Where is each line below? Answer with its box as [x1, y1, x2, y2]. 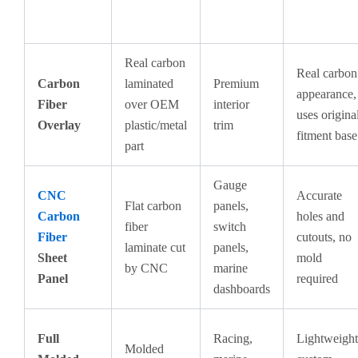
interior [213, 97, 249, 111]
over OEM [125, 97, 179, 111]
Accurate [296, 189, 342, 202]
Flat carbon [125, 199, 181, 213]
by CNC [125, 261, 168, 275]
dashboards [213, 282, 270, 296]
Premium [213, 77, 259, 90]
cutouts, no [296, 230, 352, 244]
